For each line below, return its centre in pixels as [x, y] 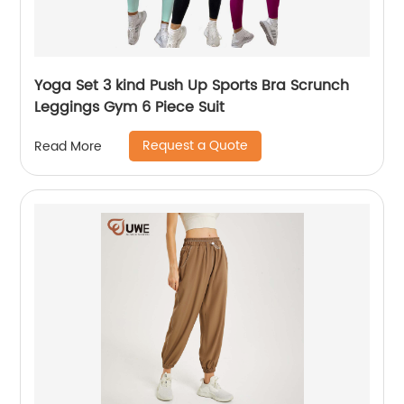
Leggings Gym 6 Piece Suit [130, 107]
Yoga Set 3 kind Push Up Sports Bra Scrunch [192, 86]
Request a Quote [196, 146]
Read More [69, 146]
